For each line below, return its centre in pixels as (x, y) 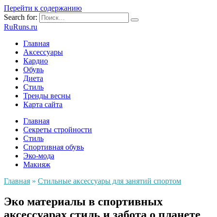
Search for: (21, 17)
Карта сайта (43, 104)
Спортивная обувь (54, 147)
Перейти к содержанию (43, 8)
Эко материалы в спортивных (83, 201)
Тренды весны (47, 96)
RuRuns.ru (21, 27)
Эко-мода (39, 156)
